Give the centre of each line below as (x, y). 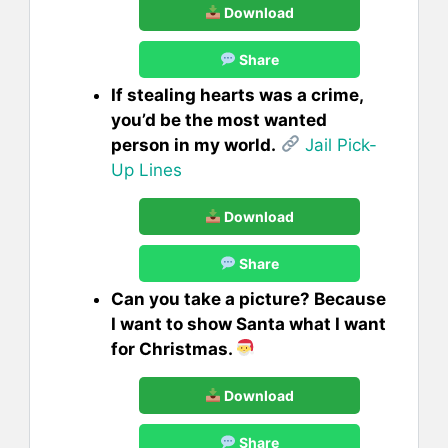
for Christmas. (173, 348)
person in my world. (193, 144)
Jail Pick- (339, 144)
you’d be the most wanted (219, 119)
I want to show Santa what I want (248, 323)
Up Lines (146, 169)
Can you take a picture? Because (248, 298)
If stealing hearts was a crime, (237, 94)
